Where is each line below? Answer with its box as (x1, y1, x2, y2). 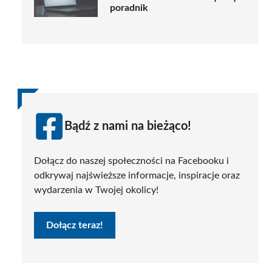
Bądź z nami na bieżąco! (64, 120, 191, 132)
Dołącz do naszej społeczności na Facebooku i (34, 155, 229, 166)
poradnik (110, 3, 148, 13)
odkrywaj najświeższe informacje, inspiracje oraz (34, 170, 240, 180)
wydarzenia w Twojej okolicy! (34, 185, 158, 195)
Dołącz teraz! (46, 220, 103, 230)
